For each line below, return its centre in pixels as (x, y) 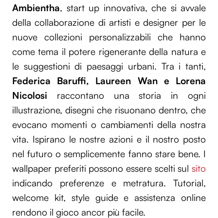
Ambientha (36, 8)
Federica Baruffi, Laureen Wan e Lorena (109, 81)
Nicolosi (30, 95)
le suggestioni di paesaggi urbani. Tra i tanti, (109, 66)
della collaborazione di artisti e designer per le (109, 22)
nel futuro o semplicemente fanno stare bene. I (109, 154)
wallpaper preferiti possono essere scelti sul (102, 168)
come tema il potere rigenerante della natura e (109, 51)
